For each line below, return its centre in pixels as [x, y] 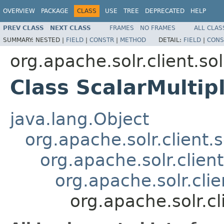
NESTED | [51, 40]
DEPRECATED [165, 11]
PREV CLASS [23, 28]
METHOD [133, 40]
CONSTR [102, 40]
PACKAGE [55, 11]
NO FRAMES [158, 28]
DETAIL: [171, 40]
